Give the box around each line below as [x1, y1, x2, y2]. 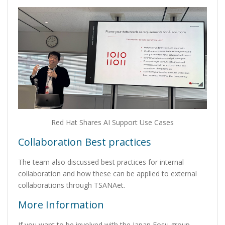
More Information [18, 198, 104, 212]
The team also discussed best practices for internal [18, 157, 184, 167]
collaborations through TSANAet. [18, 180, 125, 190]
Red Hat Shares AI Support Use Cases [51, 118, 174, 128]
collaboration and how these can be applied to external [18, 169, 197, 179]
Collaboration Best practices [18, 135, 151, 149]
